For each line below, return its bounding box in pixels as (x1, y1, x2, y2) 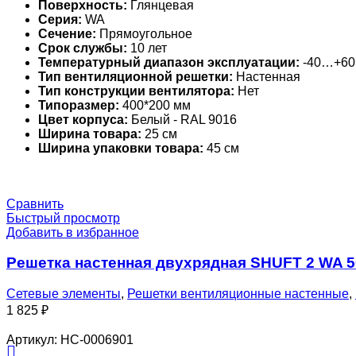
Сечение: (38, 26, 96, 41)
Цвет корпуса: (38, 112, 128, 126)
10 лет (127, 41, 167, 55)
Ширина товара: (38, 126, 141, 141)
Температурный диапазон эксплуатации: (38, 55, 300, 69)
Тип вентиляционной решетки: (38, 69, 233, 83)
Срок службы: (38, 41, 127, 55)
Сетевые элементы (6, 287, 121, 301)
